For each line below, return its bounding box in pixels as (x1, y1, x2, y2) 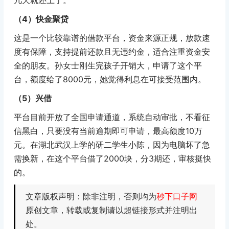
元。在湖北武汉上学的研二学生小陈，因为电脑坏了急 (13, 139, 210, 150)
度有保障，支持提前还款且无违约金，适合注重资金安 (13, 46, 210, 57)
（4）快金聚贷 (13, 13, 68, 24)
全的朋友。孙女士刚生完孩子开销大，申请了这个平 (13, 60, 202, 71)
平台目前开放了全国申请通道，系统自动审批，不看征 (13, 111, 210, 122)
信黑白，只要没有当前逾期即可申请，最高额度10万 (13, 125, 202, 136)
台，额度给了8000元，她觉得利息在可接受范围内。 (13, 74, 206, 84)
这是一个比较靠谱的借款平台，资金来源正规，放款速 (13, 32, 210, 43)
